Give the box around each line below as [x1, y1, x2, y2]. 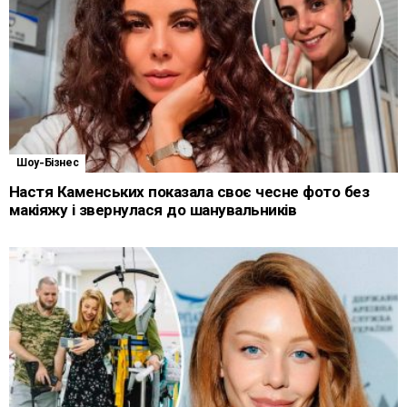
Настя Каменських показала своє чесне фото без [9, 183, 370, 201]
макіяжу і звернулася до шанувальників [9, 201, 297, 219]
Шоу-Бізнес [16, 156, 79, 169]
